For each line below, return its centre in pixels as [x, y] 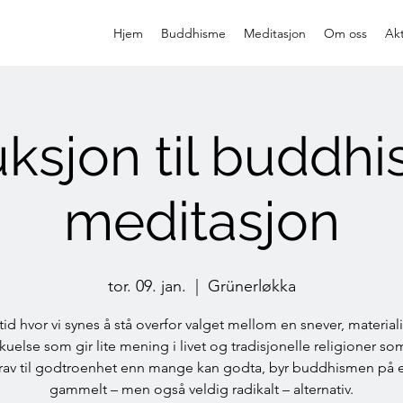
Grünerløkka [251, 286]
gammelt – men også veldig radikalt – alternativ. [201, 389]
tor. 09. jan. [147, 286]
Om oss [345, 33]
